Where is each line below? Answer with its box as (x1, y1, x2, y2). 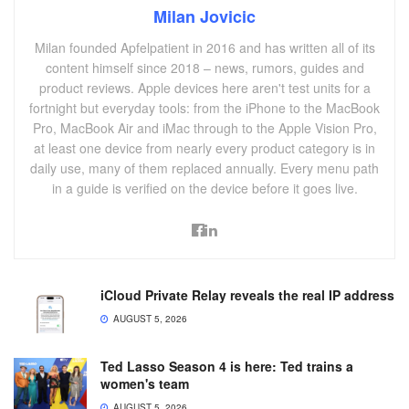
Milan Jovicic (153, 5, 256, 29)
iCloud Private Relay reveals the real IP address (100, 286, 394, 305)
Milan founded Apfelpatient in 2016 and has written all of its (34, 38, 375, 58)
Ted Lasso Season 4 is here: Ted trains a (100, 356, 353, 375)
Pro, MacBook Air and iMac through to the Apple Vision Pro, (32, 119, 377, 138)
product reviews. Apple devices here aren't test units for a (38, 79, 371, 98)
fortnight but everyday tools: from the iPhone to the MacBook (29, 99, 380, 118)
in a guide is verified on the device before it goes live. (51, 179, 358, 198)
